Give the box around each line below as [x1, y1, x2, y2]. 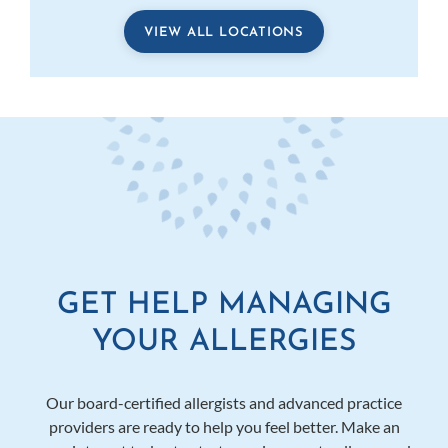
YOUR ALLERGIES [92, 326, 356, 358]
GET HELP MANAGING [56, 289, 392, 321]
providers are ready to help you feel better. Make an [48, 416, 400, 436]
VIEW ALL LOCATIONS [143, 25, 305, 39]
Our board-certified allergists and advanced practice [46, 392, 402, 412]
